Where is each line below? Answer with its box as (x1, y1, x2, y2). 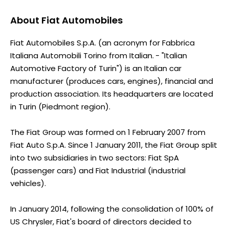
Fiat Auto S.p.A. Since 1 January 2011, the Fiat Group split (10, 139, 217, 150)
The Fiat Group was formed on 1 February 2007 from (10, 126, 205, 138)
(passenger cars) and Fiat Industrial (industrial (10, 165, 186, 176)
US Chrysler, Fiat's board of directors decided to (10, 216, 192, 227)
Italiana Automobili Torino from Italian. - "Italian (10, 50, 187, 61)
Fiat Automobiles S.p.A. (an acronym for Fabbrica (10, 37, 195, 48)
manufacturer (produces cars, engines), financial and (10, 75, 213, 86)
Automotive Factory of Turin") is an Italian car (10, 62, 181, 74)
